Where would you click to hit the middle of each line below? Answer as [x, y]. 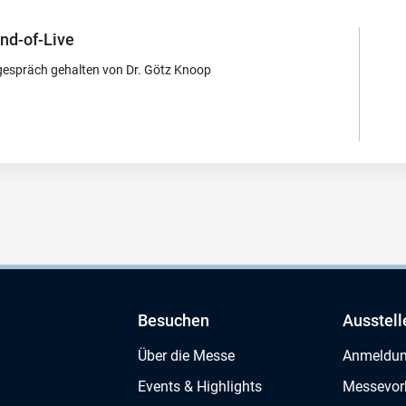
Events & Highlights [200, 386]
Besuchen [174, 320]
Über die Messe [186, 355]
